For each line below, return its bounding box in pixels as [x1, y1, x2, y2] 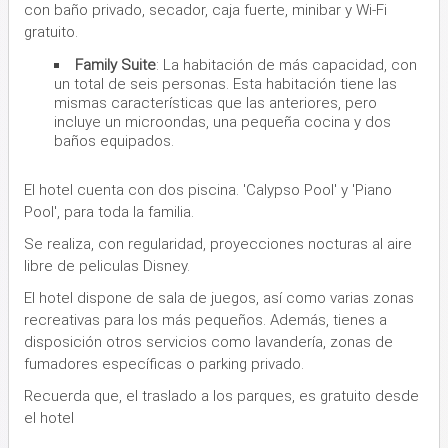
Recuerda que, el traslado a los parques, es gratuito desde [24, 386, 419, 405]
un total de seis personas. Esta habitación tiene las [54, 74, 397, 93]
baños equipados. [54, 131, 174, 150]
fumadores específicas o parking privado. [24, 354, 304, 373]
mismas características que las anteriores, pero [54, 93, 377, 112]
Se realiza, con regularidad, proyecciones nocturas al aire [24, 234, 412, 253]
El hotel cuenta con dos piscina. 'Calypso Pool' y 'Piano [24, 180, 392, 199]
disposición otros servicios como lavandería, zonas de [24, 332, 393, 351]
